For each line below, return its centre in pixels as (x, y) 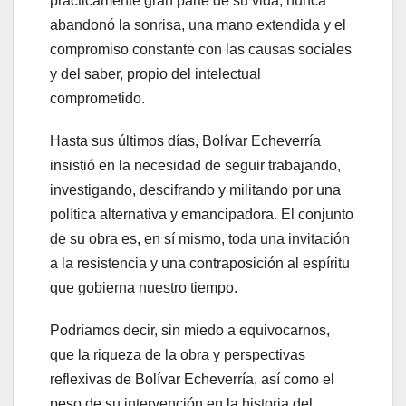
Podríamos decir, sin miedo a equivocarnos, (190, 330)
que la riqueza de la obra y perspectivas (178, 354)
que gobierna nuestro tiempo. (144, 287)
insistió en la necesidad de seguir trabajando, (195, 165)
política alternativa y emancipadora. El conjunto (202, 214)
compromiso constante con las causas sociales (201, 49)
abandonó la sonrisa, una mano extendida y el (198, 24)
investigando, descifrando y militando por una (195, 189)
